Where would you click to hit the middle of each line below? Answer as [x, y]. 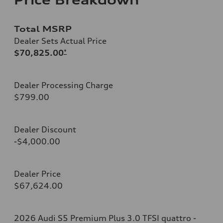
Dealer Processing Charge [63, 85]
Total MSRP [43, 29]
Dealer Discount [45, 129]
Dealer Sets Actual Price [60, 41]
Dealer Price [37, 173]
